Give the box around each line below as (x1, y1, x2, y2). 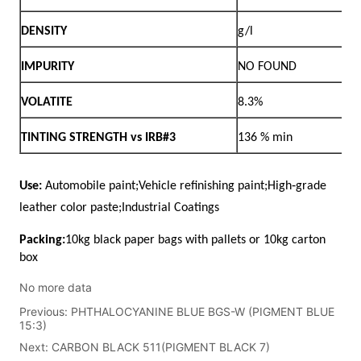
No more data (19, 280, 93, 294)
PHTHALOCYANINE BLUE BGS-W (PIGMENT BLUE (71, 304, 335, 318)
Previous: (19, 304, 72, 318)
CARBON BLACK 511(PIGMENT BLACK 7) (52, 339, 271, 354)
